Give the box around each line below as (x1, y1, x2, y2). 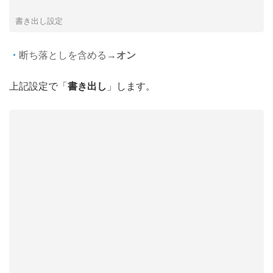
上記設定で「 (9, 80, 68, 91)
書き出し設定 (15, 16, 63, 26)
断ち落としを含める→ (19, 49, 116, 60)
